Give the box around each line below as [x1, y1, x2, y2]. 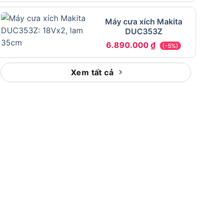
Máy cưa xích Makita [105, 16, 182, 26]
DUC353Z [125, 26, 162, 36]
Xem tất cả [70, 67, 114, 77]
